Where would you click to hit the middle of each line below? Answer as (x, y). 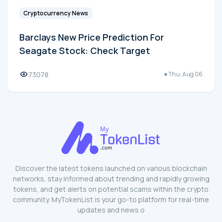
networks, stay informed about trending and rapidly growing (111, 178)
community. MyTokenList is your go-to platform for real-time (111, 199)
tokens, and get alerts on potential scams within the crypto (111, 189)
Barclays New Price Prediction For (92, 37)
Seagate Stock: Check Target (85, 50)
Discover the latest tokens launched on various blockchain (111, 168)
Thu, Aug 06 (186, 74)
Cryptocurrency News (56, 13)
